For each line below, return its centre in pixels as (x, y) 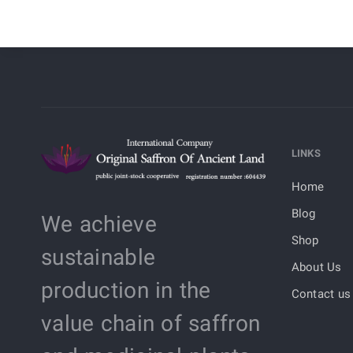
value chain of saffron (151, 325)
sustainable (98, 259)
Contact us (321, 295)
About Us (316, 268)
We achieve (99, 226)
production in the (126, 292)
